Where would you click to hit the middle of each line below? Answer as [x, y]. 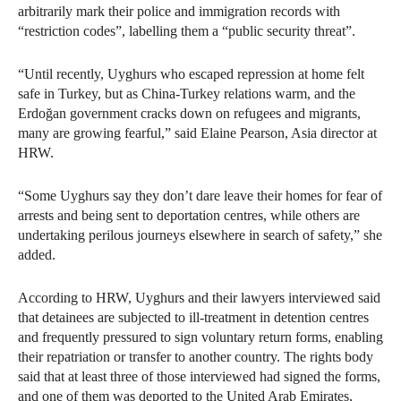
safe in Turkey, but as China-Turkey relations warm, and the [187, 93]
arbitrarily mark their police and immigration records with [179, 11]
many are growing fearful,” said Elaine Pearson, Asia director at [197, 132]
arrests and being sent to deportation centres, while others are [189, 215]
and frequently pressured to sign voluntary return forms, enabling [200, 337]
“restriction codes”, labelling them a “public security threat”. [187, 30]
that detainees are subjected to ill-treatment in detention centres [193, 317]
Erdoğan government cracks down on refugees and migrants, [189, 113]
